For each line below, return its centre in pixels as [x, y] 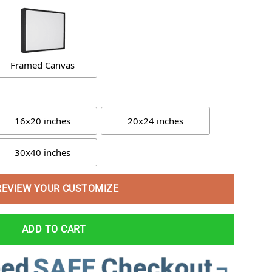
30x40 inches [42, 152]
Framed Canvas [42, 65]
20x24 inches [155, 121]
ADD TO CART [54, 229]
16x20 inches [42, 121]
